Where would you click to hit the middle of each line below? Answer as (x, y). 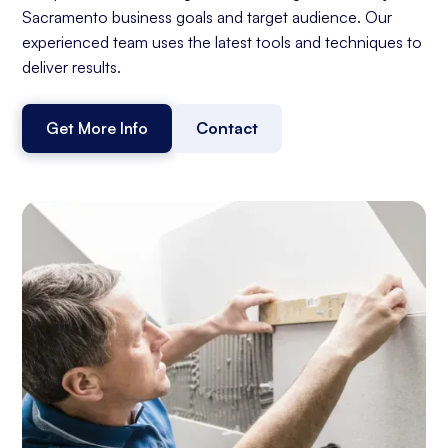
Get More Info (97, 128)
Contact (227, 128)
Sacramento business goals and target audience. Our (207, 17)
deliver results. (72, 67)
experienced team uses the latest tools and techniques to (222, 42)
